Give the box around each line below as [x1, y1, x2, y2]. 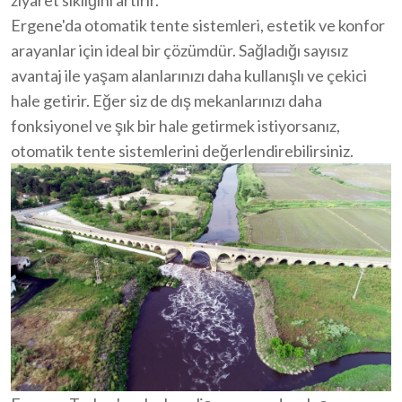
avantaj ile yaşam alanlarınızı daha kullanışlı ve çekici [11, 65, 367, 85]
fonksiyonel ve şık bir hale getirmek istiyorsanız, [11, 115, 340, 135]
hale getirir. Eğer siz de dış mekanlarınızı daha [11, 90, 322, 110]
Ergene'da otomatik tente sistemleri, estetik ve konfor [11, 14, 385, 35]
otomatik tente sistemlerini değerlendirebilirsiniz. [11, 140, 354, 161]
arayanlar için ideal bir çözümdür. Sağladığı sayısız [11, 39, 348, 60]
